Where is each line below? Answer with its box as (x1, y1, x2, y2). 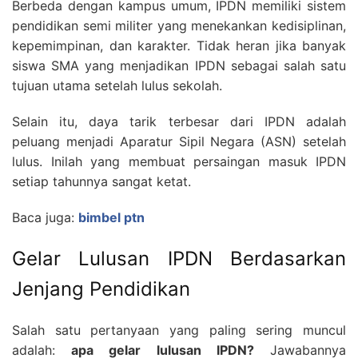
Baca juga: (12, 209, 78, 225)
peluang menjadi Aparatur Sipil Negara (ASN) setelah (12, 133, 346, 149)
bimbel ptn (78, 209, 145, 225)
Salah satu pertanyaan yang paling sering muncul (12, 321, 346, 338)
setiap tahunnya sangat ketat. (12, 173, 191, 189)
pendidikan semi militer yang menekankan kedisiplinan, (12, 17, 346, 34)
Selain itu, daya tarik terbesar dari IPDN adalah (12, 113, 346, 129)
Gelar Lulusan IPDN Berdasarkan (12, 246, 346, 270)
